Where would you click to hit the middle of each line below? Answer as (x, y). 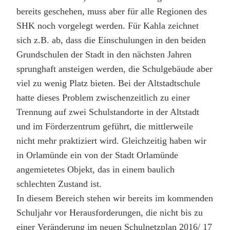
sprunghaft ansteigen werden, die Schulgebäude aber (114, 69)
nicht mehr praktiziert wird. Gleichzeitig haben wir (111, 140)
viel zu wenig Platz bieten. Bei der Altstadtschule (108, 83)
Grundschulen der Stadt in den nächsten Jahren (104, 54)
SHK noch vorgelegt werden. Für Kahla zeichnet (108, 25)
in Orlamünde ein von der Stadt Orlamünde (97, 155)
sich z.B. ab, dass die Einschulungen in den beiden (111, 40)
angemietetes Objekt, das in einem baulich (95, 169)
